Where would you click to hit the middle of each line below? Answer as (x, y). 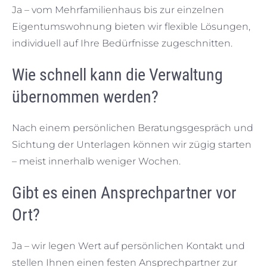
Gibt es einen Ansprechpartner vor (124, 193)
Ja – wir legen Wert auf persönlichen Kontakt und (128, 246)
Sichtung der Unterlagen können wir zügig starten (132, 144)
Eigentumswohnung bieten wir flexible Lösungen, (131, 26)
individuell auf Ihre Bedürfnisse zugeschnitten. (122, 43)
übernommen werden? (85, 97)
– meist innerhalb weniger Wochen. (96, 161)
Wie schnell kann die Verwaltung (117, 74)
